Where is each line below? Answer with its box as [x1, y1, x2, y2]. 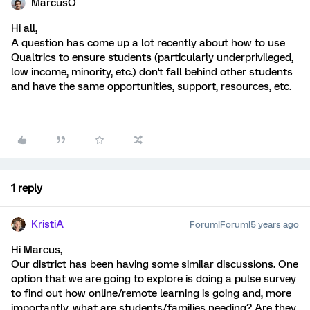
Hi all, [11, 22, 37, 35]
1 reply [11, 182, 42, 194]
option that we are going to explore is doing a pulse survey [11, 273, 296, 285]
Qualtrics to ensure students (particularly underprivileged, [11, 51, 293, 64]
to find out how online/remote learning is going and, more [11, 287, 291, 300]
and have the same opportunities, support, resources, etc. [11, 80, 291, 93]
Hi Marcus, [11, 244, 62, 256]
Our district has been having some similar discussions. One [11, 258, 298, 271]
